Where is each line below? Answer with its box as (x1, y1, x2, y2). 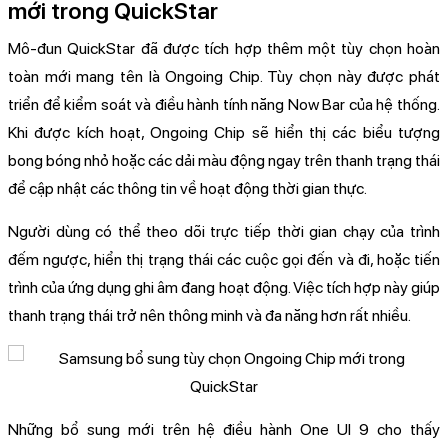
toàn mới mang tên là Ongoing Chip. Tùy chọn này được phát (8, 67, 440, 87)
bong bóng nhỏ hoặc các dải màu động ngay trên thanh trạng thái (8, 151, 440, 171)
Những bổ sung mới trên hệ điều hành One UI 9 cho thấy (8, 420, 440, 440)
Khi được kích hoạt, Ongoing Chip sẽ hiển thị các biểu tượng (8, 123, 440, 143)
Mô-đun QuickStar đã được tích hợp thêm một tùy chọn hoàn (8, 39, 440, 59)
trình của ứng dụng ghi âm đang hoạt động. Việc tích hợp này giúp (8, 278, 440, 298)
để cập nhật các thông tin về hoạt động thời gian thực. (8, 179, 370, 199)
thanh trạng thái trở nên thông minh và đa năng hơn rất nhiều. (8, 306, 411, 326)
